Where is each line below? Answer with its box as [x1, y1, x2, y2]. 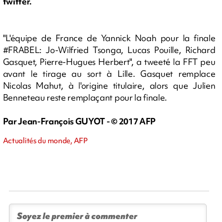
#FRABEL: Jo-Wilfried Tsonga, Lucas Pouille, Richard [2, 44, 216, 55]
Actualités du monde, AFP [2, 135, 88, 146]
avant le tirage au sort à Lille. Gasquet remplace [2, 67, 216, 79]
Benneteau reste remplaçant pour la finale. [2, 91, 167, 103]
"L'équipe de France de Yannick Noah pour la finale [2, 32, 216, 44]
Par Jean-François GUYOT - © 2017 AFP [2, 115, 156, 127]
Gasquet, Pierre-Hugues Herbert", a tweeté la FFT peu [2, 55, 216, 67]
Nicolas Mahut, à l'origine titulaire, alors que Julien [2, 79, 216, 91]
